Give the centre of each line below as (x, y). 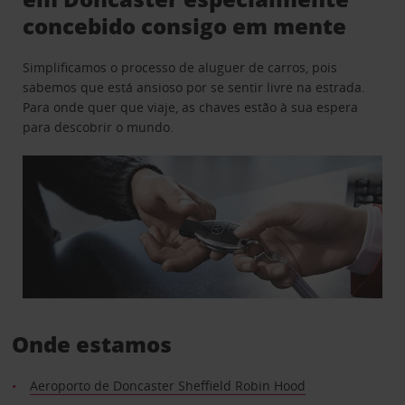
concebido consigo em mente (185, 25)
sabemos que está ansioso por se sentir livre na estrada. (194, 87)
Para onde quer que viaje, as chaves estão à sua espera (191, 107)
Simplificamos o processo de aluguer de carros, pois (180, 67)
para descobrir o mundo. (99, 127)
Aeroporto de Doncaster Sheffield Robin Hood (167, 386)
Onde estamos (91, 344)
